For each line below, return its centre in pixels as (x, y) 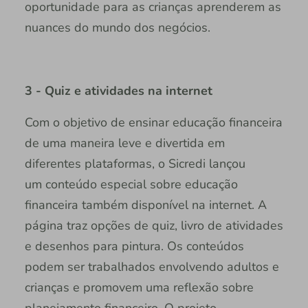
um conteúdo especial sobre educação (131, 184)
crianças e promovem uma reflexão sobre (139, 287)
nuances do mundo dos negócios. (119, 27)
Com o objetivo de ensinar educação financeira (153, 122)
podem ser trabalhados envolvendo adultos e (152, 266)
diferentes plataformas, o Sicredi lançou (135, 163)
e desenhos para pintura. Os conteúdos (134, 246)
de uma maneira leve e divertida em (124, 143)
